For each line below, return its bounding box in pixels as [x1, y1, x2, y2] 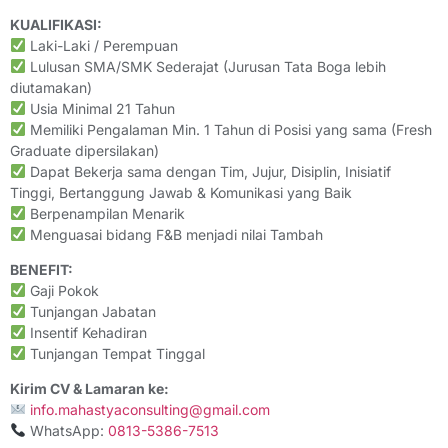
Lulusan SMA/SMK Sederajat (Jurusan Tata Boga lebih [25, 57, 386, 75]
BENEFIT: [10, 260, 73, 278]
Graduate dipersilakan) [10, 141, 159, 159]
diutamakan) [10, 78, 92, 96]
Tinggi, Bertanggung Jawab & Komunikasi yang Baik [10, 183, 352, 201]
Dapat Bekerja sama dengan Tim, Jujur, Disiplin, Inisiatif [25, 162, 391, 180]
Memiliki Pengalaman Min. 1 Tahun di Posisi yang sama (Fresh [25, 120, 432, 138]
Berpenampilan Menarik [25, 204, 185, 222]
